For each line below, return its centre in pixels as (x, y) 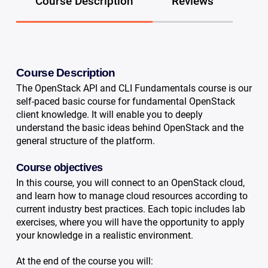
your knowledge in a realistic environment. (104, 235)
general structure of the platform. (85, 141)
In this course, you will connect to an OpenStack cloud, (130, 182)
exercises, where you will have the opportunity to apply (130, 222)
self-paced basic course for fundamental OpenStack (125, 102)
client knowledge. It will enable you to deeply (109, 115)
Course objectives (59, 168)
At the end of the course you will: (84, 261)
